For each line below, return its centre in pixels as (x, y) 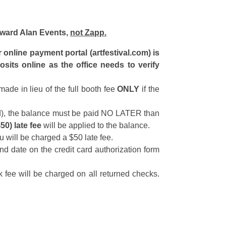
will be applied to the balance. (97, 125)
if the (151, 89)
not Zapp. (88, 33)
